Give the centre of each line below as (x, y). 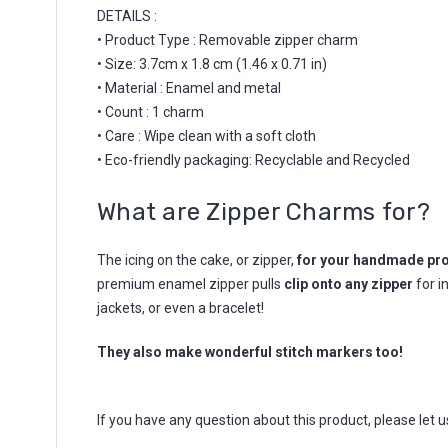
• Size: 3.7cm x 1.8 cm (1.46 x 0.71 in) (212, 64)
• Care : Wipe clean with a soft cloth (206, 136)
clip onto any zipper (350, 284)
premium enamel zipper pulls (190, 284)
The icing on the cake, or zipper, (197, 260)
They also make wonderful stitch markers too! (250, 352)
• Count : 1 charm (150, 112)
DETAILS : (127, 16)
